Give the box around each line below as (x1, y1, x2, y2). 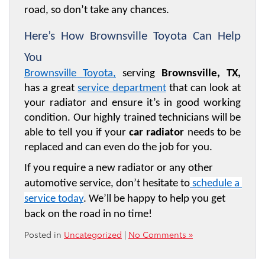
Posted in (24, 228, 64, 241)
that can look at (166, 83, 241, 95)
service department (77, 83, 166, 95)
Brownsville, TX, (161, 68, 241, 80)
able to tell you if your (24, 127, 130, 139)
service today (24, 193, 83, 205)
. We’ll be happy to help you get (83, 193, 225, 205)
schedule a (190, 178, 240, 190)
